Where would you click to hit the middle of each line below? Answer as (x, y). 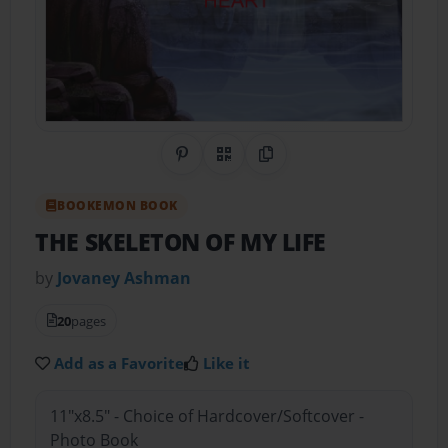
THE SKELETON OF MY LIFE (180, 243)
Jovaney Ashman (124, 277)
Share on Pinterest (252, 165)
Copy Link (301, 165)
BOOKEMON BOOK (117, 205)
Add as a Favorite (119, 362)
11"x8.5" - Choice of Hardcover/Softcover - (206, 416)
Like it (227, 362)
